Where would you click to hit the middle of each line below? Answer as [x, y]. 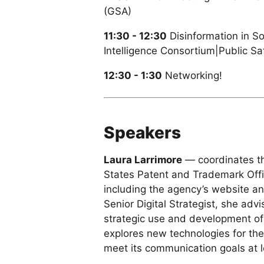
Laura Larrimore [143, 159]
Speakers [142, 132]
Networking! [192, 75]
